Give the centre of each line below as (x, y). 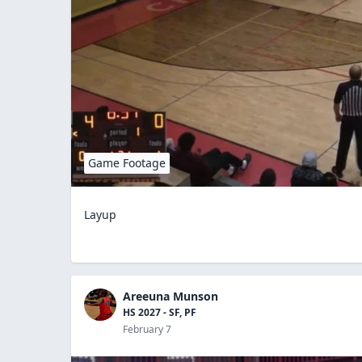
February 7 (147, 329)
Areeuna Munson (170, 296)
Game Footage (127, 162)
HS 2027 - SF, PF (160, 312)
